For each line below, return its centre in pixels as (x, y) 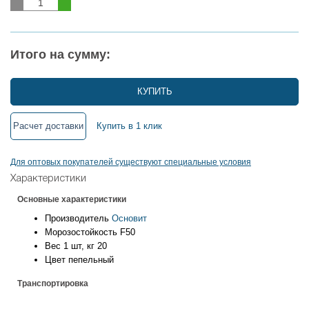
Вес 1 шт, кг (70, 246)
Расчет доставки (48, 126)
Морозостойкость (81, 232)
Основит (129, 219)
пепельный (91, 260)
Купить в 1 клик (129, 126)
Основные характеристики (72, 200)
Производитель (77, 219)
